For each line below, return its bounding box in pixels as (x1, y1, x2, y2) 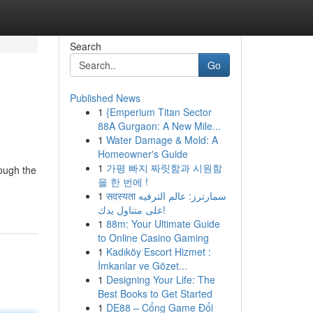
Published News (69, 91, 140, 105)
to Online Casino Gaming (97, 231, 209, 245)
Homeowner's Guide (97, 147, 188, 161)
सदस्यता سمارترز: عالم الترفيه (105, 189, 138, 203)
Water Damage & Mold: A (105, 133, 218, 147)
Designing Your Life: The (105, 272, 215, 286)
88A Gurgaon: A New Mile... (97, 119, 221, 133)
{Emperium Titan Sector (105, 105, 212, 119)
